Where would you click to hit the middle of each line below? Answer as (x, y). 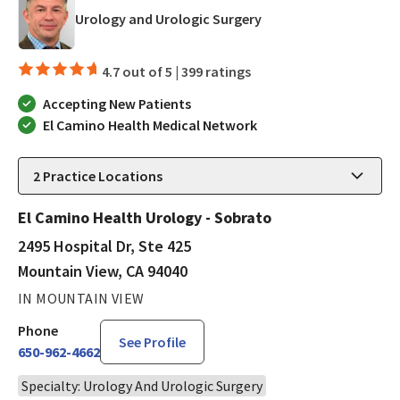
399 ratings (216, 71)
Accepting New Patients (117, 103)
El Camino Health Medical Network (150, 125)
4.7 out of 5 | (142, 71)
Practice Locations (101, 175)
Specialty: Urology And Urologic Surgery (142, 385)
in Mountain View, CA (325, 18)
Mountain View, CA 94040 (103, 271)
